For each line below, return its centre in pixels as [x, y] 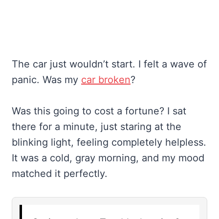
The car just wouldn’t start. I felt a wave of [109, 64]
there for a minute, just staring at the [97, 126]
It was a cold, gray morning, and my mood [108, 158]
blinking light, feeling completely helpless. [109, 142]
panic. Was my [46, 79]
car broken [106, 79]
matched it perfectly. [60, 173]
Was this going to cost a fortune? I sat [99, 111]
